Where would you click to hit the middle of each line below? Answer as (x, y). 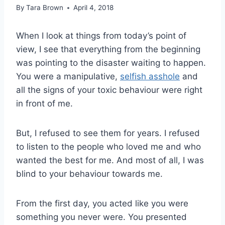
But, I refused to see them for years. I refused (108, 133)
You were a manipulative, (68, 77)
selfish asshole (150, 77)
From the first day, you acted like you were (102, 204)
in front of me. (44, 104)
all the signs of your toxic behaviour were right (109, 90)
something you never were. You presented (101, 217)
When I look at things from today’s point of (101, 36)
